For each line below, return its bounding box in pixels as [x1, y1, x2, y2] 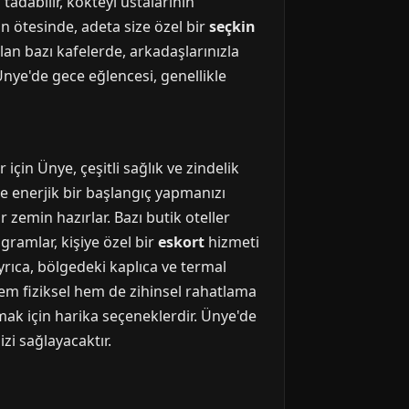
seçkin [209, 16, 256, 37]
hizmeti [204, 232, 259, 252]
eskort [158, 232, 204, 252]
